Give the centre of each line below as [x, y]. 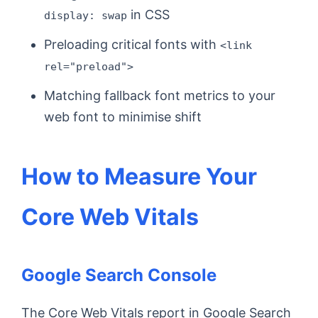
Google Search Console [119, 275]
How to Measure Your [139, 176]
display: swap [86, 15]
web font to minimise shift [123, 117]
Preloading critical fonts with [132, 44]
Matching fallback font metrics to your [160, 95]
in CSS [148, 15]
